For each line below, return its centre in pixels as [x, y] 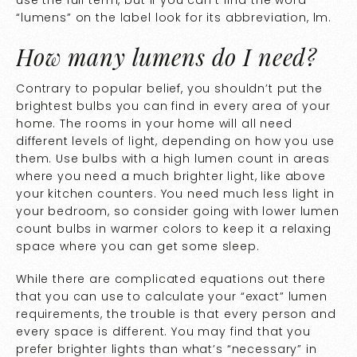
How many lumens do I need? [167, 57]
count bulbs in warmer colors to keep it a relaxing [174, 229]
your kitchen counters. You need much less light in [175, 194]
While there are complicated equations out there [171, 279]
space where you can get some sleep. [138, 246]
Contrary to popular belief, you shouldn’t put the [169, 88]
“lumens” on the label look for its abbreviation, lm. [174, 18]
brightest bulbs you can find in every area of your [173, 106]
